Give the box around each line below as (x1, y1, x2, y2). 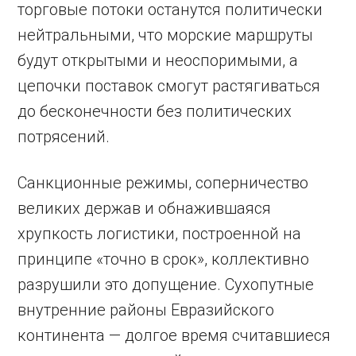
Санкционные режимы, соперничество (17, 173, 309, 192)
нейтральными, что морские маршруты (17, 25, 314, 44)
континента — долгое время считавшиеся (17, 326, 331, 345)
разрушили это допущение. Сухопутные (17, 275, 315, 294)
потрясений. (17, 127, 110, 146)
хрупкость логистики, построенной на (17, 224, 302, 243)
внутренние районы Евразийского (17, 300, 275, 319)
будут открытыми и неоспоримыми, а (17, 51, 299, 70)
